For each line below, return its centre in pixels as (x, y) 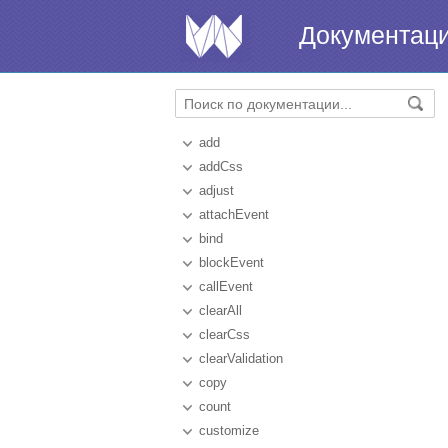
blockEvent (231, 262)
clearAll (220, 310)
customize (229, 430)
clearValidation (241, 358)
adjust (216, 190)
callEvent (226, 286)
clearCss (224, 334)
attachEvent (234, 214)
